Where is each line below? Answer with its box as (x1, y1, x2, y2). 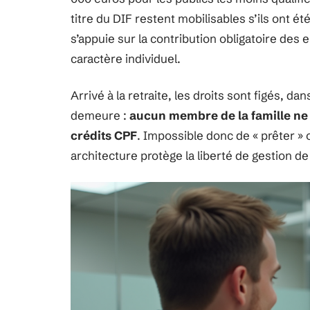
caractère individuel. (71, 51, 181, 66)
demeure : (71, 108, 129, 122)
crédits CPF (71, 128, 137, 143)
